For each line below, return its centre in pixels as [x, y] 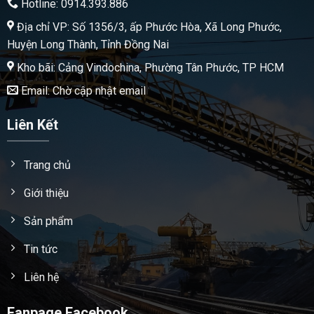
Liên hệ [41, 277]
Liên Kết [32, 124]
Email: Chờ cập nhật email [82, 90]
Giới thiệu [46, 193]
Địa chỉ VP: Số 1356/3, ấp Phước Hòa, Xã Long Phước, [148, 27]
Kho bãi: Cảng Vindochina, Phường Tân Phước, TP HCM [149, 67]
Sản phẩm [48, 221]
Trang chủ [47, 165]
